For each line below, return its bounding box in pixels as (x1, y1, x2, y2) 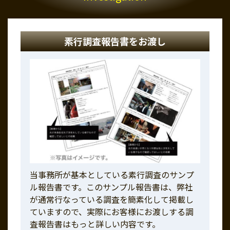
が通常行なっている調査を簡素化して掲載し (30, 193, 194, 205)
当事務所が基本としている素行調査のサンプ (30, 168, 194, 181)
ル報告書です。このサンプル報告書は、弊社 (30, 180, 193, 193)
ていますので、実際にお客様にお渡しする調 (30, 205, 194, 218)
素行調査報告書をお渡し (64, 34, 166, 48)
